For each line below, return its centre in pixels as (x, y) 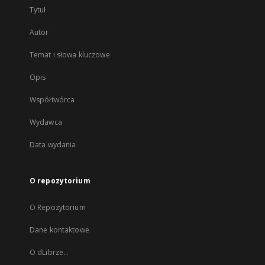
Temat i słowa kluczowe (70, 55)
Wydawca (46, 122)
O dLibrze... (49, 252)
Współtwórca (52, 100)
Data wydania (53, 145)
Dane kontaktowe (59, 230)
